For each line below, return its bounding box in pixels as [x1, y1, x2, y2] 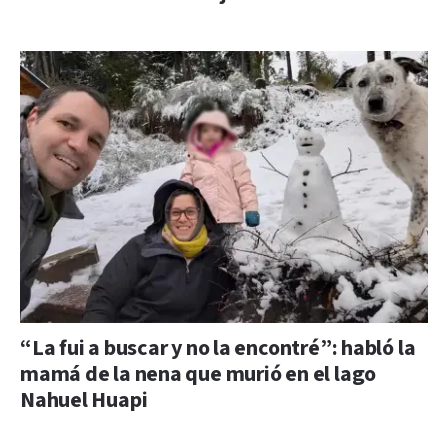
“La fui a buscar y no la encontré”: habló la [20, 333, 416, 363]
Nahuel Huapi [20, 385, 148, 415]
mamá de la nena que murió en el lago [20, 359, 377, 389]
